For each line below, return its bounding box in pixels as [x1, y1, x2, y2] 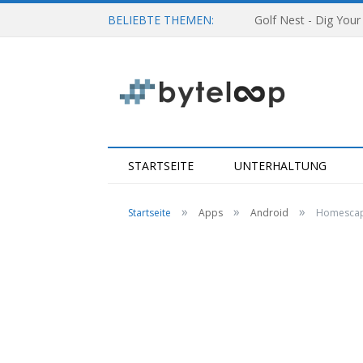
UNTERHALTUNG [234, 158, 327, 173]
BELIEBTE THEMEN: [108, 12, 214, 28]
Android [250, 206, 288, 220]
